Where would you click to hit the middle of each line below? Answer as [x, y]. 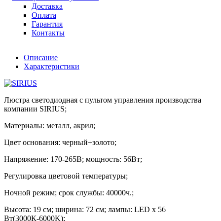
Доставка [47, 6]
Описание [41, 57]
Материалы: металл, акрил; [50, 125]
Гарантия [47, 24]
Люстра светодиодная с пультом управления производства [103, 100]
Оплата [44, 15]
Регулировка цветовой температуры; [66, 176]
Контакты [48, 33]
